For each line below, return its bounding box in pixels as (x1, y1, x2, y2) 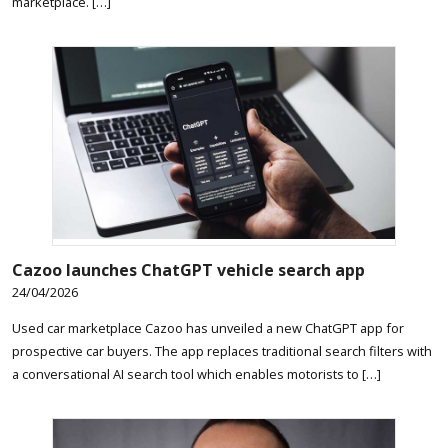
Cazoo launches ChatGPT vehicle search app (12, 258, 365, 281)
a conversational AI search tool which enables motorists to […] (12, 364, 381, 383)
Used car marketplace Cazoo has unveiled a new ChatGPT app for (12, 318, 404, 337)
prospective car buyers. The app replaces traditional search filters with (12, 341, 432, 360)
